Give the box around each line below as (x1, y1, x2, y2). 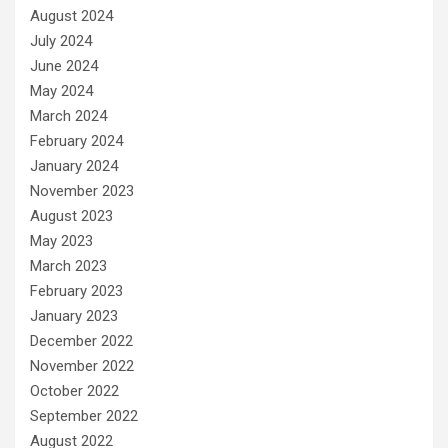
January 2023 (30, 306, 118, 325)
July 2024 (30, 31, 92, 50)
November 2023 (30, 181, 134, 200)
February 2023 (30, 281, 123, 300)
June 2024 (30, 56, 98, 75)
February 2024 (30, 131, 123, 150)
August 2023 (30, 206, 113, 225)
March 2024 (30, 106, 107, 125)
